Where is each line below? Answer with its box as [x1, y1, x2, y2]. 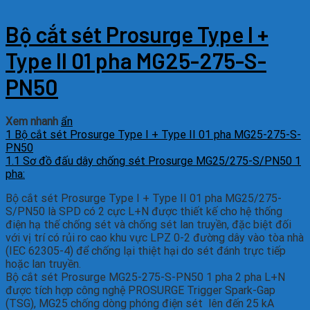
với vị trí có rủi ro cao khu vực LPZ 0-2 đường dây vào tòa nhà [6, 230, 304, 244]
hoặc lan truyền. [6, 257, 81, 271]
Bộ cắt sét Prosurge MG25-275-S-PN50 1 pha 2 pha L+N [6, 270, 285, 284]
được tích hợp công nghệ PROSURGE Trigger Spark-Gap [6, 283, 275, 297]
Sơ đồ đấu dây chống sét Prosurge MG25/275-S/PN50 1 [23, 154, 301, 167]
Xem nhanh [6, 114, 58, 128]
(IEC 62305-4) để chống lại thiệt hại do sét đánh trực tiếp [6, 244, 286, 257]
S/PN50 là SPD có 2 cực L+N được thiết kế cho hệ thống [6, 204, 282, 218]
